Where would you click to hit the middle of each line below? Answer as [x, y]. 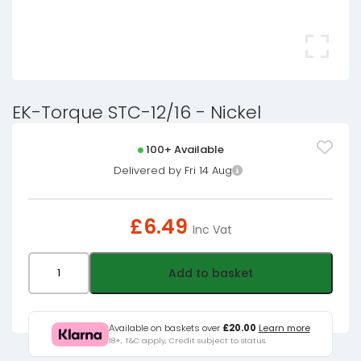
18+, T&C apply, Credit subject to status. [187, 340]
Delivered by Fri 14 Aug [172, 170]
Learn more [284, 328]
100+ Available [185, 149]
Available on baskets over [165, 328]
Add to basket [211, 273]
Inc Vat [212, 230]
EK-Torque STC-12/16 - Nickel [137, 112]
